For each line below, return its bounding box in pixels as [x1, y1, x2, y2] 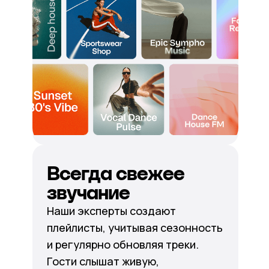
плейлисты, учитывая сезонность [46, 220, 223, 235]
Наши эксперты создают [46, 204, 176, 218]
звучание [46, 181, 130, 204]
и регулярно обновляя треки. [46, 237, 199, 252]
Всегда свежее [46, 162, 184, 185]
